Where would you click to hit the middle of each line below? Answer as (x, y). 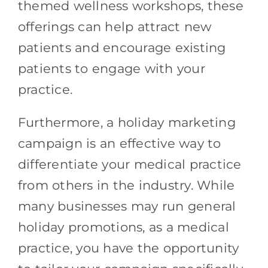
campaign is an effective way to (119, 143)
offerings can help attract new (115, 26)
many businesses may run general (127, 206)
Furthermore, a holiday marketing (127, 122)
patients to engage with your (111, 68)
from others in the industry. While (126, 185)
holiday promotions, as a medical (123, 227)
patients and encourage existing (122, 47)
